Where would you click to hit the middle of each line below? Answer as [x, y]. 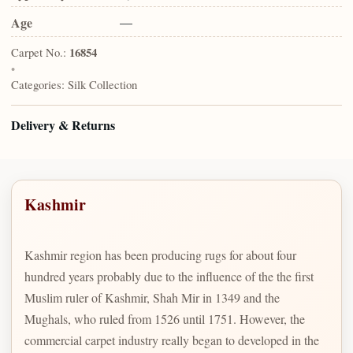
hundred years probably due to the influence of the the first [169, 276]
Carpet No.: [39, 52]
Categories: [38, 85]
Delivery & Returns [63, 125]
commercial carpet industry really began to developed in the [172, 340]
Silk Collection [102, 85]
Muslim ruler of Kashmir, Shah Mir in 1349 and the [152, 297]
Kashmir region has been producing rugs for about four [160, 255]
